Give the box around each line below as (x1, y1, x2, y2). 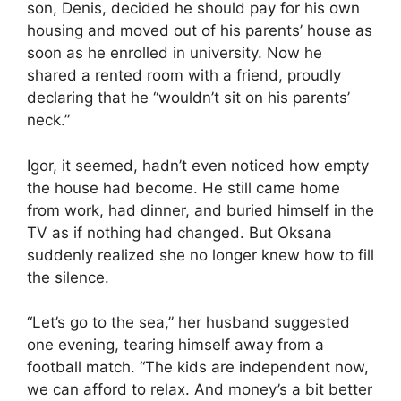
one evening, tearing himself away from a (27, 336, 324, 354)
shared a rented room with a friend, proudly (27, 66, 341, 85)
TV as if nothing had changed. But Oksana (27, 223, 332, 242)
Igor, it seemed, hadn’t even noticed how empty (27, 156, 369, 175)
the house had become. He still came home (27, 178, 340, 197)
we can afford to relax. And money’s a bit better (27, 380, 372, 399)
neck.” (27, 111, 70, 130)
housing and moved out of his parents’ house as (27, 21, 372, 40)
